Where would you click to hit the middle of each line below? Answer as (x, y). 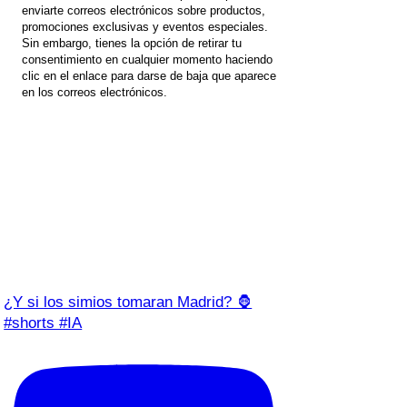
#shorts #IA (43, 323)
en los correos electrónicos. (95, 92)
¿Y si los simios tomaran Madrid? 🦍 (128, 302)
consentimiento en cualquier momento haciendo (148, 59)
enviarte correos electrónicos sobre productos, (144, 10)
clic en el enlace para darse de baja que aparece (149, 75)
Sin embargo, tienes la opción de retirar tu (132, 43)
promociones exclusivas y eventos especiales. (145, 26)
